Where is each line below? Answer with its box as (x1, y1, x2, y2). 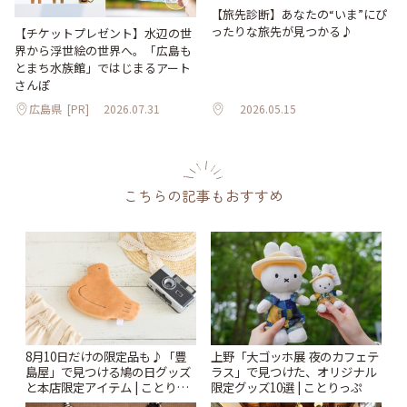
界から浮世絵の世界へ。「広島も (15, 42, 192, 60)
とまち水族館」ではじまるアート (15, 59, 191, 77)
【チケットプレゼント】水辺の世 (15, 25, 192, 43)
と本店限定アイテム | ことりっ (25, 378, 188, 397)
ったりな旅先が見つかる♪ (211, 23, 352, 41)
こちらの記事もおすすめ (124, 184, 283, 207)
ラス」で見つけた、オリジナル (211, 362, 376, 382)
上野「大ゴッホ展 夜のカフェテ (211, 347, 379, 366)
